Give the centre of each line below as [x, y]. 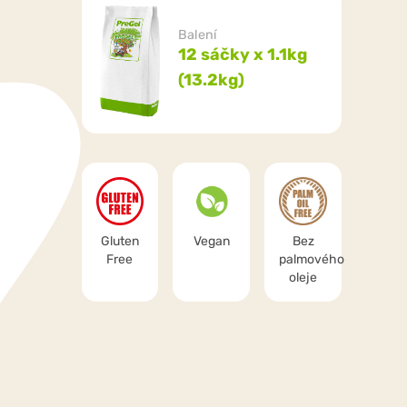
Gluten [119, 241]
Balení [197, 35]
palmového [312, 259]
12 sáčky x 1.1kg [242, 55]
